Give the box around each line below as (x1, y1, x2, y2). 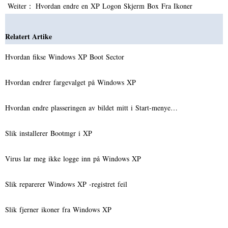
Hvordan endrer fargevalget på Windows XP (5, 77, 138, 87)
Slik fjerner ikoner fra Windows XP (5, 204, 114, 214)
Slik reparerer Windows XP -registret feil (5, 179, 130, 189)
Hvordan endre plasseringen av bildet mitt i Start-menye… (5, 102, 178, 112)
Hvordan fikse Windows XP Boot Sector (5, 51, 127, 62)
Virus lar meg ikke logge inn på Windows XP (5, 153, 144, 163)
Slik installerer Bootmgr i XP (5, 128, 95, 138)
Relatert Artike (5, 31, 52, 42)
